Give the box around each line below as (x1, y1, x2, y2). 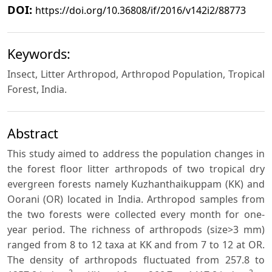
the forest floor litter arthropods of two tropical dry (7, 162, 265, 176)
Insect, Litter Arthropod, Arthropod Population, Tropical (7, 67, 265, 81)
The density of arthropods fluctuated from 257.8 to (7, 253, 265, 267)
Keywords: (7, 45, 70, 63)
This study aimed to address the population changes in (7, 147, 265, 161)
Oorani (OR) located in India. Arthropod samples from (7, 192, 265, 206)
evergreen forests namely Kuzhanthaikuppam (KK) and (7, 177, 265, 191)
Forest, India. (7, 83, 67, 97)
